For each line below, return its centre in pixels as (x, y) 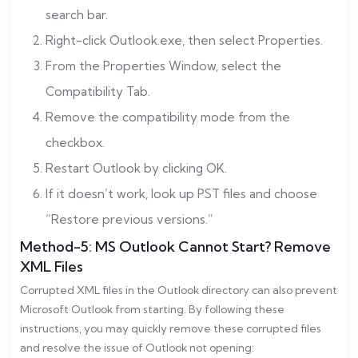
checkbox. (75, 143)
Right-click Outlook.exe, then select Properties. (184, 40)
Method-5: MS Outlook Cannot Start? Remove (175, 247)
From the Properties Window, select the (163, 66)
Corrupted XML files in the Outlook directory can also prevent (179, 290)
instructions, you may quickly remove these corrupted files (171, 328)
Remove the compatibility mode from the (168, 117)
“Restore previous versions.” (129, 219)
